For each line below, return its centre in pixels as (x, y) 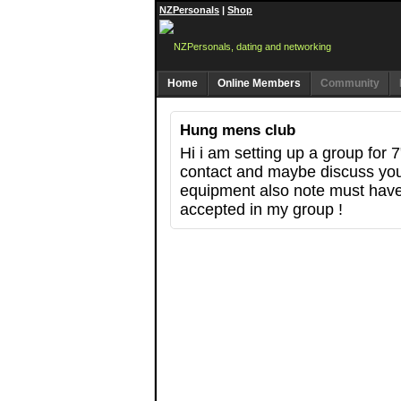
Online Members (259, 83)
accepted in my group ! (261, 209)
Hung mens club (238, 130)
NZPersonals (189, 10)
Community (350, 83)
